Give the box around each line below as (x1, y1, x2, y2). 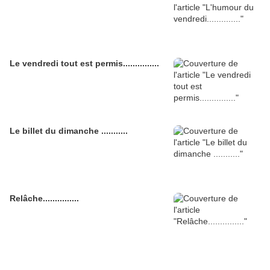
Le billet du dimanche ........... (10, 126, 128, 136)
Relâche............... (10, 193, 79, 204)
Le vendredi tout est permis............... (10, 58, 159, 69)
